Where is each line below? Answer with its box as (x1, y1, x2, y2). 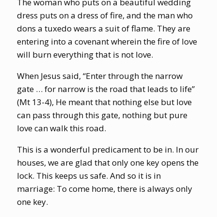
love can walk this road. (17, 122, 106, 134)
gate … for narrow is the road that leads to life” (17, 83, 195, 94)
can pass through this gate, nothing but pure (17, 109, 187, 121)
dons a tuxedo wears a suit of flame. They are (17, 22, 190, 34)
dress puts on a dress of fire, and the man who (17, 9, 193, 21)
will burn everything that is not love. (17, 48, 153, 60)
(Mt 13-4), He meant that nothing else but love (17, 96, 192, 108)
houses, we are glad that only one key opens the (17, 156, 199, 168)
